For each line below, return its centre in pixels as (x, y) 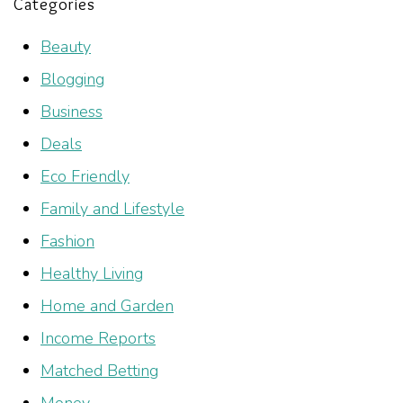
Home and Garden (107, 306)
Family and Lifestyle (112, 209)
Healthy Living (92, 274)
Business (72, 112)
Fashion (67, 242)
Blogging (72, 80)
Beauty (66, 47)
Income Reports (98, 339)
